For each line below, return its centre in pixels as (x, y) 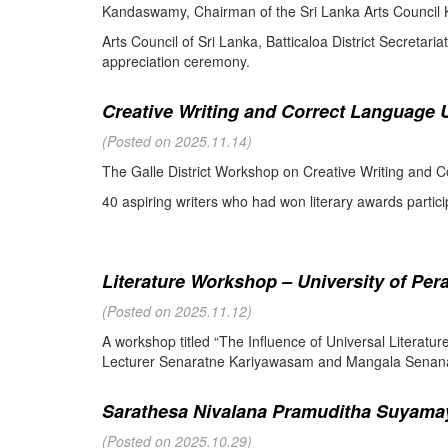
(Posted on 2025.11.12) (177, 311)
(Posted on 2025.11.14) (177, 141)
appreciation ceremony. (176, 61)
